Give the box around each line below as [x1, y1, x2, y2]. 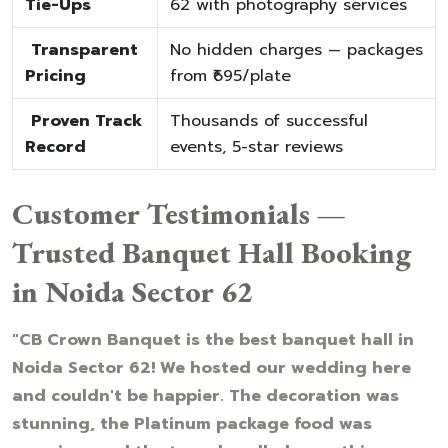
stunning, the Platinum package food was [12, 411, 372, 436]
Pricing [25, 63, 86, 88]
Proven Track [31, 108, 142, 133]
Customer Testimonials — [12, 193, 346, 233]
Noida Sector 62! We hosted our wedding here [12, 355, 411, 380]
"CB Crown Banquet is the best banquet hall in [12, 327, 414, 352]
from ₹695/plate [170, 63, 291, 88]
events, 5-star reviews [170, 134, 343, 159]
